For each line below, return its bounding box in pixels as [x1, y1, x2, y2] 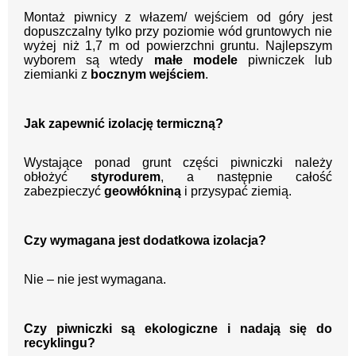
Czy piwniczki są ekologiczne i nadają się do [24, 322, 332, 336]
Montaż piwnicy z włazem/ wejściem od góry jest [24, 10, 332, 25]
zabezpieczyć [24, 184, 104, 199]
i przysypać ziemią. [181, 184, 292, 199]
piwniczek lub [237, 53, 333, 68]
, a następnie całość [161, 170, 332, 184]
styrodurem [91, 170, 161, 184]
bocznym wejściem [91, 68, 205, 82]
